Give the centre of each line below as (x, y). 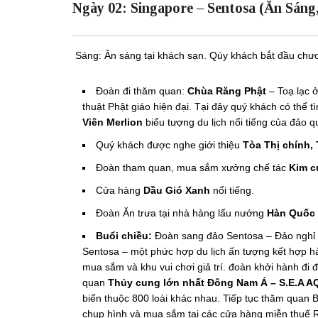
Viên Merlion (113, 122)
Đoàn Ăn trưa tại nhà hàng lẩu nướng (181, 213)
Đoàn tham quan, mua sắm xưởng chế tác (191, 167)
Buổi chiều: (124, 235)
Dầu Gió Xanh (177, 190)
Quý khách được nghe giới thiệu (169, 144)
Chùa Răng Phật (227, 91)
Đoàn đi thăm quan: (142, 91)
